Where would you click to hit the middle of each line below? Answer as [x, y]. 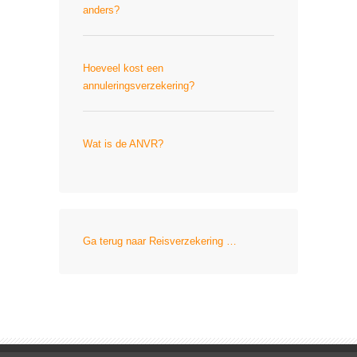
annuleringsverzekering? [139, 86]
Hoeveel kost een [123, 68]
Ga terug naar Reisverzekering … [160, 241]
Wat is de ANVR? [123, 144]
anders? [101, 10]
